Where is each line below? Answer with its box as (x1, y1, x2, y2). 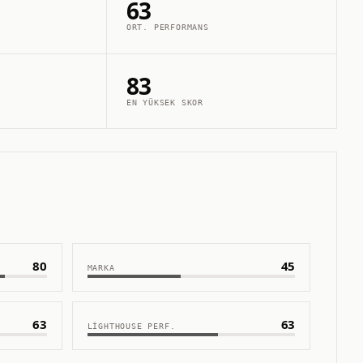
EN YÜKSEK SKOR (126, 97, 204, 107)
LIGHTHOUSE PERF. (87, 322, 176, 331)
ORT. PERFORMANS (126, 23, 209, 32)
